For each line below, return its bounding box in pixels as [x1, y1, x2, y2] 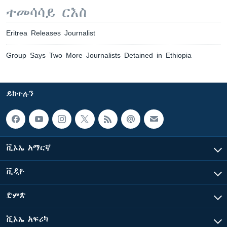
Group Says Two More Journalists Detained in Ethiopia [6, 51, 192, 60]
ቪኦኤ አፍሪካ [6, 215, 48, 224]
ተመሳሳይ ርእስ [6, 5, 87, 20]
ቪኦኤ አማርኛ [6, 143, 51, 153]
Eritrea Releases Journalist [6, 28, 95, 37]
